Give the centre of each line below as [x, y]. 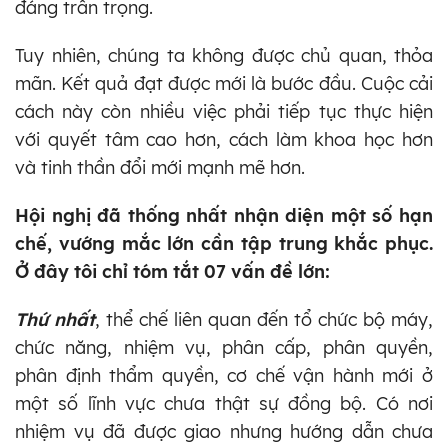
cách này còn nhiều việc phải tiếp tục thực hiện [224, 111]
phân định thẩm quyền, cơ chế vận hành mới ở [224, 375]
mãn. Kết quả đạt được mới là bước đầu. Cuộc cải [224, 83]
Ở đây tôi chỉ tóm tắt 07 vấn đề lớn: [172, 271]
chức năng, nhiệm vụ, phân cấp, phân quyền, [224, 347]
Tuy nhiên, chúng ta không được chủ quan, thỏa [224, 55]
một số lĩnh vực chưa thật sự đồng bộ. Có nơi [224, 403]
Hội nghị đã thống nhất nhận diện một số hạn [224, 215]
